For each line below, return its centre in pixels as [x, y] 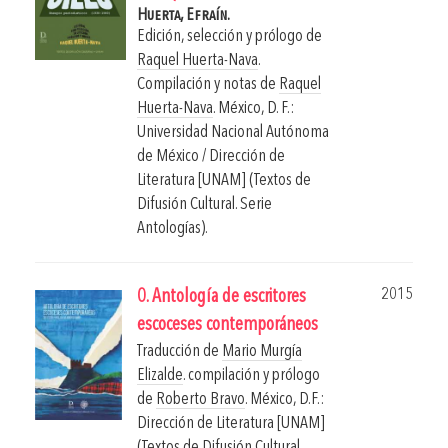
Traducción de [179, 352]
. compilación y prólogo [251, 376]
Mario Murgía [262, 352]
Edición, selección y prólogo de [229, 37]
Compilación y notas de [208, 85]
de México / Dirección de [211, 157]
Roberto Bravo [200, 400]
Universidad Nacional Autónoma [233, 133]
